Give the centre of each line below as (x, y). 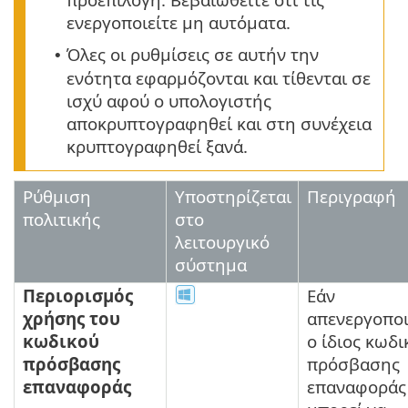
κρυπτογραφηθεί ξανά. (157, 146)
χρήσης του (71, 318)
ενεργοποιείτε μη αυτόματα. (178, 22)
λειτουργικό (222, 241)
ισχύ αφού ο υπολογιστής (169, 100)
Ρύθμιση (57, 196)
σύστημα (211, 264)
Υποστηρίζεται (233, 196)
